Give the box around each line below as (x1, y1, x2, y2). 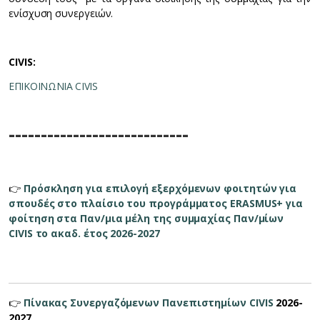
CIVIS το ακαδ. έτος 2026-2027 (9, 226, 160, 241)
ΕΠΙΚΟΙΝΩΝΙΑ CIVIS (9, 79, 98, 94)
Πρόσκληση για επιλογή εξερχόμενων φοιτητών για (23, 181, 297, 196)
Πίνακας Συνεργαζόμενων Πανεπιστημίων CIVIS (23, 296, 274, 310)
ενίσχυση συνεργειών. (9, 6, 114, 21)
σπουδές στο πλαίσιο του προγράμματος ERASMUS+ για (9, 196, 304, 211)
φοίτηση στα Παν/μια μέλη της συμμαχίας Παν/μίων (9, 211, 284, 226)
